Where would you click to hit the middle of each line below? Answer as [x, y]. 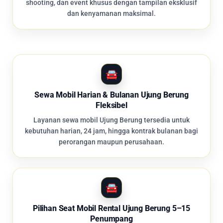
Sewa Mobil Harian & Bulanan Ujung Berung [111, 95]
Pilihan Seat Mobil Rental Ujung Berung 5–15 [111, 209]
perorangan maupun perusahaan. [111, 142]
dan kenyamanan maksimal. [111, 14]
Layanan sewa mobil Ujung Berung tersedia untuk [111, 120]
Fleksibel [111, 106]
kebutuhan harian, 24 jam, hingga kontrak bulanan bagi [111, 131]
